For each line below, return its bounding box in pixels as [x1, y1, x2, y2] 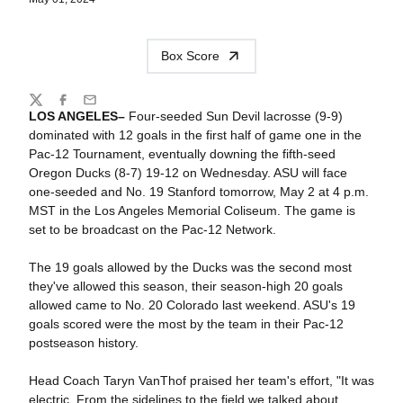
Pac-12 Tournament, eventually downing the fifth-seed [28, 146, 336, 161]
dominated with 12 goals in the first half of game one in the [28, 127, 362, 142]
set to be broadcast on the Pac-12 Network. [28, 221, 283, 237]
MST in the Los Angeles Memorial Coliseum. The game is [28, 202, 355, 218]
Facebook [54, 100, 112, 114]
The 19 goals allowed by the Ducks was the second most [28, 259, 352, 274]
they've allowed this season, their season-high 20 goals [28, 278, 343, 293]
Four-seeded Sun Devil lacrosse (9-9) [128, 108, 343, 123]
